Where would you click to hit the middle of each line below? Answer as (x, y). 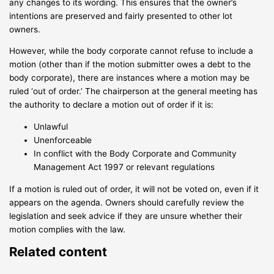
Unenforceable (63, 140)
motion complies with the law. (68, 229)
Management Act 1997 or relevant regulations (124, 167)
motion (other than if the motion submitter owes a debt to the (130, 65)
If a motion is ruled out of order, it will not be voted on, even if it (134, 189)
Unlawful (51, 126)
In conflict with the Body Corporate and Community (135, 153)
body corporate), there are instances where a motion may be (130, 78)
